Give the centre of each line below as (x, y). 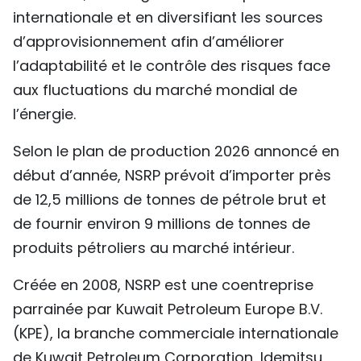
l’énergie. (44, 114)
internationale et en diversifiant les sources (168, 17)
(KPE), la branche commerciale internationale (176, 333)
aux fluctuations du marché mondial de (155, 89)
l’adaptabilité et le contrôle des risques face (172, 65)
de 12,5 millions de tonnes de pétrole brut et (170, 199)
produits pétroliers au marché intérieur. (154, 247)
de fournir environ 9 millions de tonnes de (162, 223)
